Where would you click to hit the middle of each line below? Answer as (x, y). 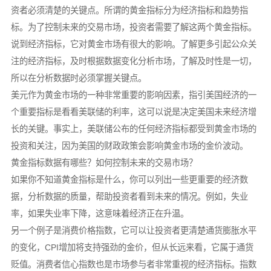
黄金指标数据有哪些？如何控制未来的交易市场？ (104, 163)
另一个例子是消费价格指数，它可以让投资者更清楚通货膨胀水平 (133, 231)
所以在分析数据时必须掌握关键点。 (78, 78)
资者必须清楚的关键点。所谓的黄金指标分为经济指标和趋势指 (129, 11)
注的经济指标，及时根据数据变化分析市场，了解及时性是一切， (133, 61)
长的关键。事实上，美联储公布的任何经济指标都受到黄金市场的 (133, 129)
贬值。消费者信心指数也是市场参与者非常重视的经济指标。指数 (133, 265)
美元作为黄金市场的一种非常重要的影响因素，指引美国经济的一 (133, 95)
